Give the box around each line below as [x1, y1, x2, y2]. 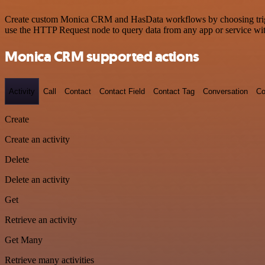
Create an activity [5, 134, 70, 145]
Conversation [203, 86, 248, 96]
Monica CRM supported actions [5, 47, 199, 66]
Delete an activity [5, 174, 70, 185]
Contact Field [99, 86, 145, 96]
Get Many [5, 235, 43, 245]
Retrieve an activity [5, 215, 77, 225]
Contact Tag [153, 86, 195, 96]
